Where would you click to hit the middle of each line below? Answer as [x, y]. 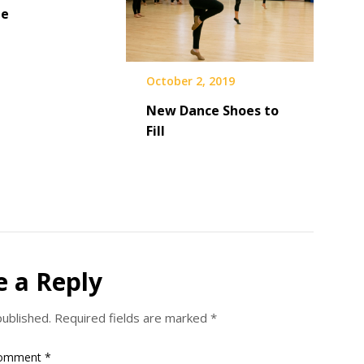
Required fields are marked [132, 317]
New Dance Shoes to [212, 111]
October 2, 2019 [190, 81]
